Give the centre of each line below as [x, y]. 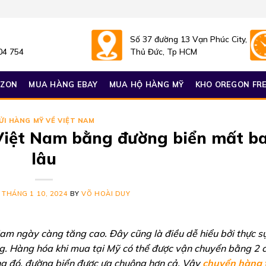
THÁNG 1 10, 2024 [35, 193]
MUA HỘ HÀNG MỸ [146, 84]
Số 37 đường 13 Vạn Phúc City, [189, 39]
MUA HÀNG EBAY [63, 84]
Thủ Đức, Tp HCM [164, 51]
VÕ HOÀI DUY [106, 193]
